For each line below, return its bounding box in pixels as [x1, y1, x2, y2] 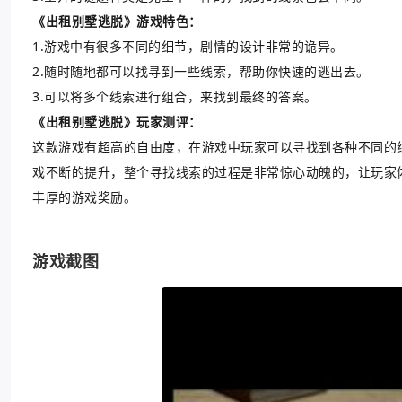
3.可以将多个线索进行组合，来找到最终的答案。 [32, 88, 318, 105]
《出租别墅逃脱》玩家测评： [32, 113, 202, 130]
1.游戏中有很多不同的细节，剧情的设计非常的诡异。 [32, 38, 344, 55]
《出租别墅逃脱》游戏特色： [32, 13, 202, 30]
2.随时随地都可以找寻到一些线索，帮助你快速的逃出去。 [32, 63, 370, 80]
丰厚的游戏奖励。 [32, 188, 136, 205]
